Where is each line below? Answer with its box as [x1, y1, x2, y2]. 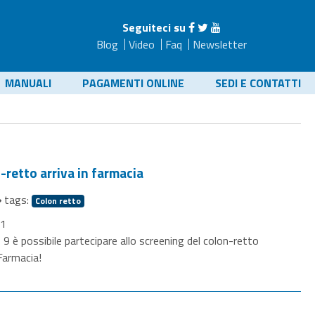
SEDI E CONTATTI [215, 75, 301, 91]
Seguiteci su [122, 19, 186, 36]
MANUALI [5, 75, 51, 91]
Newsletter [192, 36, 247, 53]
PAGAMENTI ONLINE [82, 75, 184, 91]
